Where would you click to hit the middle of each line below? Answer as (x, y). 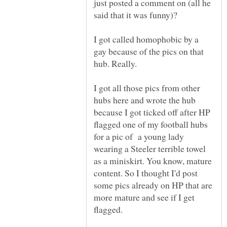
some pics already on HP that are (153, 185)
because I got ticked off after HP (152, 112)
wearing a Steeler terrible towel (150, 148)
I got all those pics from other (147, 87)
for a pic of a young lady (139, 136)
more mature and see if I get (144, 197)
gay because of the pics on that (149, 51)
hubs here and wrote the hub (145, 100)
